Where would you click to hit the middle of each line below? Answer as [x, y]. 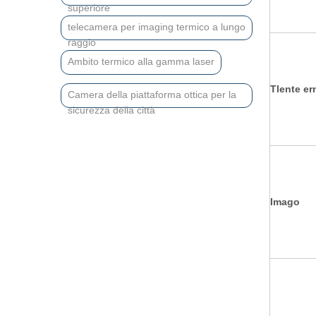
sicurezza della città [111, 110]
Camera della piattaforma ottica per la [152, 95]
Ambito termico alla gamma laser [141, 61]
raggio [82, 42]
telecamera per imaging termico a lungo [157, 27]
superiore [89, 8]
